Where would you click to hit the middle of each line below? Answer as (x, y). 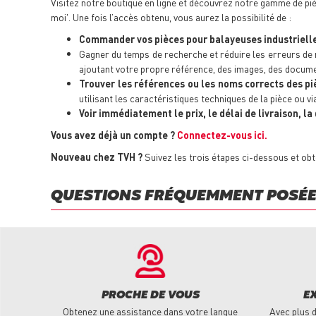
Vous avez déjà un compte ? (113, 135)
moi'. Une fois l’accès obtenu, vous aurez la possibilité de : (171, 17)
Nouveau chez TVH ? (97, 157)
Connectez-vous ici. (222, 135)
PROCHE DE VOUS (150, 296)
